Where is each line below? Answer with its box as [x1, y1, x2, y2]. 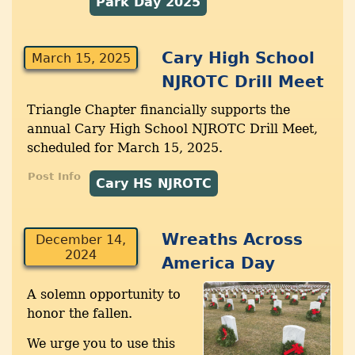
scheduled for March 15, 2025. [27, 140, 223, 156]
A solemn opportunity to [27, 286, 181, 302]
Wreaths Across [162, 229, 303, 249]
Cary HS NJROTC [96, 175, 212, 191]
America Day [162, 253, 276, 273]
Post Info [28, 170, 81, 183]
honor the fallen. [27, 305, 132, 321]
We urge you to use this [27, 335, 175, 351]
